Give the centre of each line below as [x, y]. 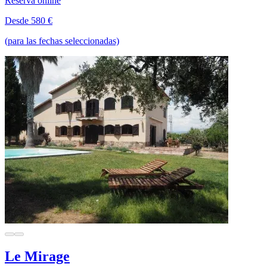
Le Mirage [37, 256]
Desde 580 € [29, 20]
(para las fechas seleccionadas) [62, 41]
